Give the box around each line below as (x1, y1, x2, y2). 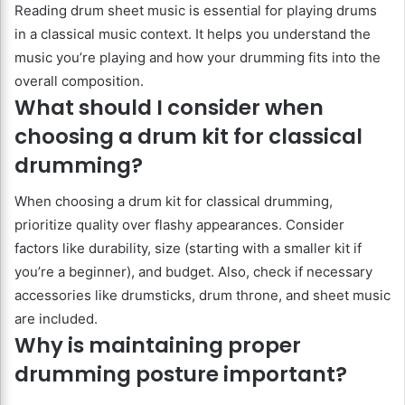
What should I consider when (14, 92, 324, 122)
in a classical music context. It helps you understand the (14, 24, 371, 42)
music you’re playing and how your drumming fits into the (14, 48, 381, 66)
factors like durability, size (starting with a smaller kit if (14, 240, 362, 258)
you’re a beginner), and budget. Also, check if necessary (14, 263, 372, 281)
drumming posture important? (14, 360, 347, 390)
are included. (14, 310, 98, 328)
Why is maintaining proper (14, 331, 301, 361)
